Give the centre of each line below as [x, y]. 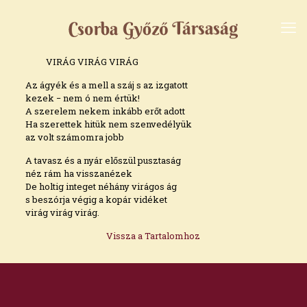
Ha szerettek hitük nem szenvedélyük [108, 124]
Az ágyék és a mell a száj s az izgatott [106, 85]
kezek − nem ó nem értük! [82, 98]
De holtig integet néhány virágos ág [101, 186]
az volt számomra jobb [74, 137]
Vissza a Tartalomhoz [153, 236]
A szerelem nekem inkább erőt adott [105, 111]
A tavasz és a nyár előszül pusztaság [103, 160]
